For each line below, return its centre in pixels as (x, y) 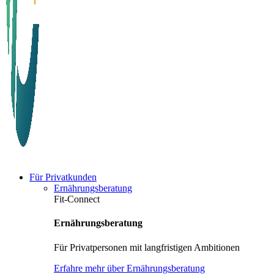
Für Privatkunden (63, 177)
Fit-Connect (77, 199)
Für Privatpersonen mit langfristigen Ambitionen (147, 247)
